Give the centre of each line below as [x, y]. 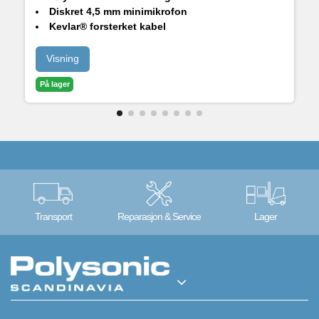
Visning [63, 59]
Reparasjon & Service [159, 217]
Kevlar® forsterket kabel [108, 26]
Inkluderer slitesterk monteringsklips [138, 41]
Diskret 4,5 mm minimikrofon [118, 11]
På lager [54, 84]
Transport [53, 217]
